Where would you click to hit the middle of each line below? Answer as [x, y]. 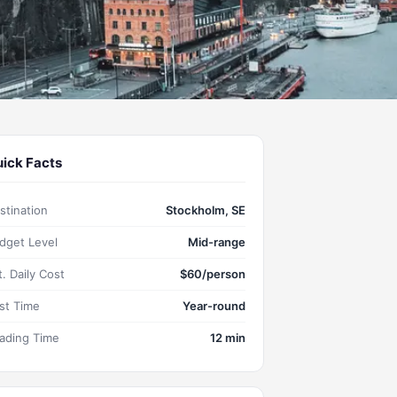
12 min [228, 338]
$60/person [213, 274]
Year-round [214, 306]
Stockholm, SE [206, 210]
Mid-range [217, 242]
